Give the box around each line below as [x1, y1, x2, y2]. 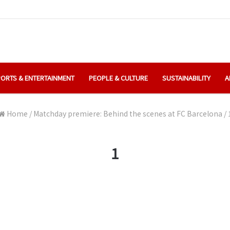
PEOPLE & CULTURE [89, 72, 148, 83]
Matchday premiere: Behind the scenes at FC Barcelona [33, 108, 222, 119]
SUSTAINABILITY [162, 72, 210, 83]
